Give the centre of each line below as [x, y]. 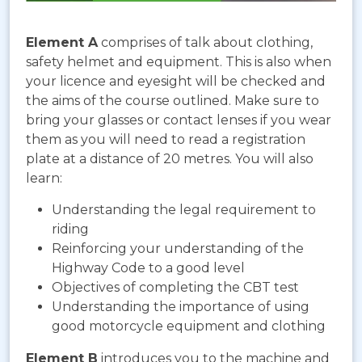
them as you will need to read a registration [166, 140]
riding [70, 229]
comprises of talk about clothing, [205, 43]
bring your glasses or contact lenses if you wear [179, 120]
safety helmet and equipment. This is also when [179, 62]
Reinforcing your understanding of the [178, 249]
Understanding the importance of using [181, 307]
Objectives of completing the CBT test [175, 288]
